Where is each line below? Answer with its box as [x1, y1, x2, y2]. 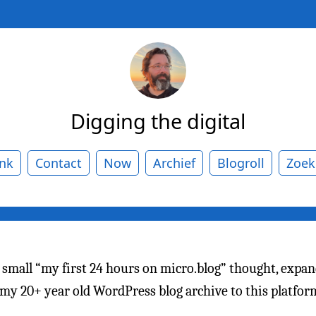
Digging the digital [71, 107, 245, 135]
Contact [35, 154, 82, 171]
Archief [153, 154, 195, 171]
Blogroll [217, 154, 265, 171]
